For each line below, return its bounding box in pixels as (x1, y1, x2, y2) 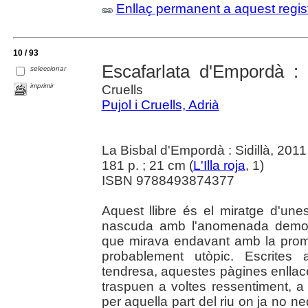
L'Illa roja (192, 158, 245, 173)
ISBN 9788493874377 (101, 173, 234, 188)
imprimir (30, 81, 54, 89)
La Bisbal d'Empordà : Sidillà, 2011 (101, 143, 307, 157)
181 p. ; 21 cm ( (101, 158, 193, 173)
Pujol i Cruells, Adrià (101, 98, 219, 112)
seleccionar (30, 64, 67, 72)
